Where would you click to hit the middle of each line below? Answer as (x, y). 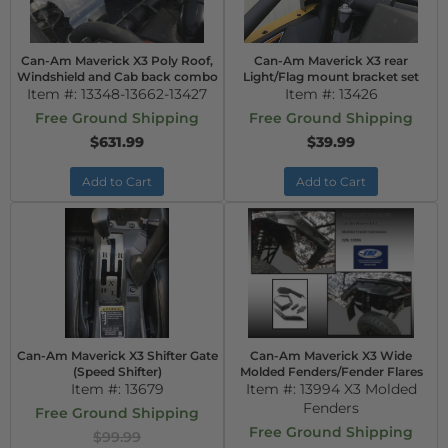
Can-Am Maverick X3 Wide (331, 355)
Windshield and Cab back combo (117, 76)
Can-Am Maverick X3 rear (331, 60)
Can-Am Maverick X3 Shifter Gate (117, 355)
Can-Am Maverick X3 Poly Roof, (117, 60)
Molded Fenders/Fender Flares (331, 371)
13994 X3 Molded (358, 389)
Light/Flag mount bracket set (331, 76)
